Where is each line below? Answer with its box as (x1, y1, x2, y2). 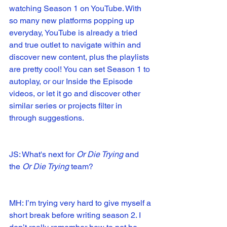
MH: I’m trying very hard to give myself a (9, 198, 153, 208)
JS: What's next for (9, 149, 77, 160)
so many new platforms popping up (9, 16, 136, 26)
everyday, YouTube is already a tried (9, 28, 139, 38)
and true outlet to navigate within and (9, 40, 143, 50)
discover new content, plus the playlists (9, 52, 151, 62)
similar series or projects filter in (9, 101, 124, 111)
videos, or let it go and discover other (9, 89, 142, 99)
